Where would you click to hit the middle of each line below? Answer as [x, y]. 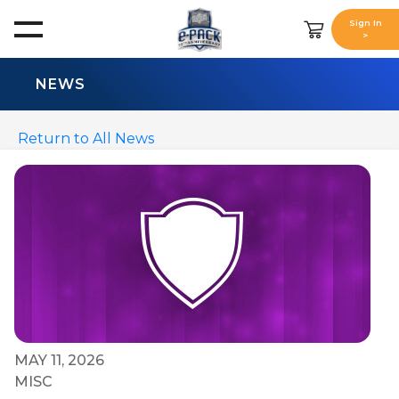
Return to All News [86, 138]
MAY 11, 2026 [59, 360]
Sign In [365, 23]
